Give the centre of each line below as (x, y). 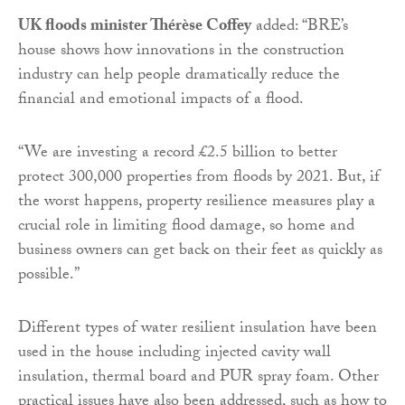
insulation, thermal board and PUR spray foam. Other (198, 378)
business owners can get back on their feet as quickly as (200, 251)
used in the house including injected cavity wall (174, 353)
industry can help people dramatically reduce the (179, 76)
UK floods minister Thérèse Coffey (135, 27)
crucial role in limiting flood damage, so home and (186, 227)
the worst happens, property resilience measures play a (197, 202)
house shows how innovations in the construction (181, 52)
